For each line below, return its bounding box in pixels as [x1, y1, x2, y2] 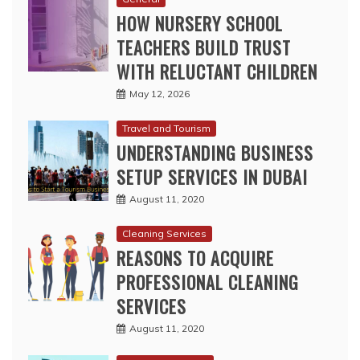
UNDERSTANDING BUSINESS [117, 140, 313, 166]
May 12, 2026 [129, 88, 190, 100]
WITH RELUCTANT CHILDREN [117, 59, 317, 85]
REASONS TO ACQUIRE [117, 245, 274, 272]
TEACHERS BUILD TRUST [117, 35, 291, 61]
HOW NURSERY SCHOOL [117, 10, 283, 37]
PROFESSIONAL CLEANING [117, 269, 299, 296]
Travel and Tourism [122, 122, 211, 135]
